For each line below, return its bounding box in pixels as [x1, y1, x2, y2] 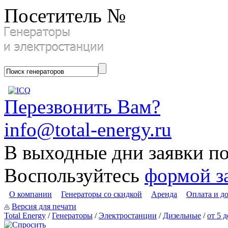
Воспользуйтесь [4, 164, 145, 186]
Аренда [151, 190, 177, 198]
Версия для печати [12, 202, 76, 211]
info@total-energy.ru [4, 119, 172, 140]
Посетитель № [4, 5, 126, 26]
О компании [9, 190, 52, 198]
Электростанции [99, 211, 157, 220]
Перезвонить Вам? [4, 96, 160, 118]
